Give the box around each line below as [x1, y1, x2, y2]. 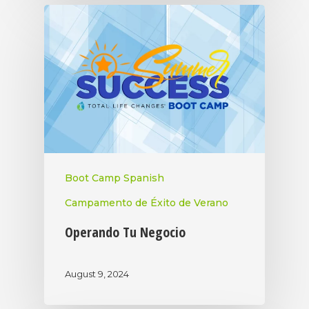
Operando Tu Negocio [65, 223, 186, 242]
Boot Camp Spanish [65, 172, 164, 185]
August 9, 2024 [65, 268, 129, 279]
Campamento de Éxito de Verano [65, 197, 228, 210]
